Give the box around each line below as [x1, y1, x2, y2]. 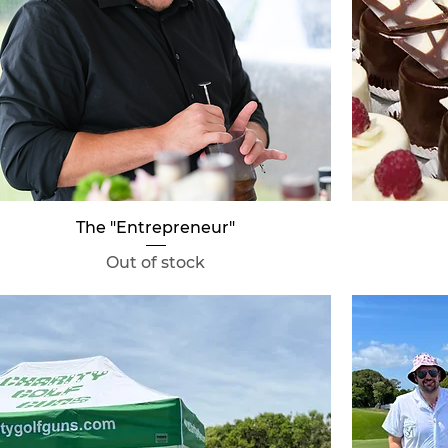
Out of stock [106, 253, 206, 273]
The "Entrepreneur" [76, 218, 236, 238]
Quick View [114, 217, 197, 236]
